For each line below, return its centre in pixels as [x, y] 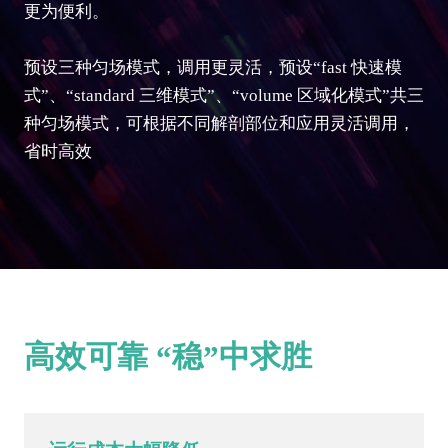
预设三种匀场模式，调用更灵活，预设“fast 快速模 [212, 69]
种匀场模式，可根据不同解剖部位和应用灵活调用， [219, 125]
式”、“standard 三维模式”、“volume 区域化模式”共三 [223, 97]
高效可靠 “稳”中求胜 [167, 359]
